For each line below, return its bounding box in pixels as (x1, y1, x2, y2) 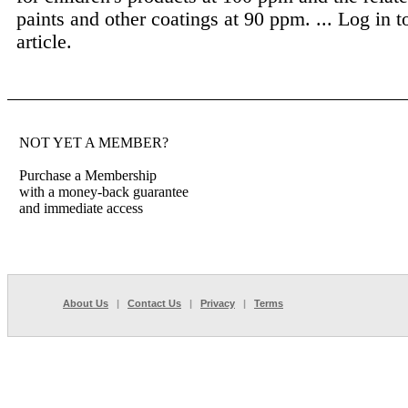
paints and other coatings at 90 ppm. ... (16, 7, 338, 30)
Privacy (200, 298, 235, 309)
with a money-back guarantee (19, 184, 189, 199)
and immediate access (19, 200, 143, 216)
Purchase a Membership (19, 168, 157, 183)
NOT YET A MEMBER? (19, 135, 168, 150)
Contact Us (127, 298, 181, 309)
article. (16, 30, 72, 53)
